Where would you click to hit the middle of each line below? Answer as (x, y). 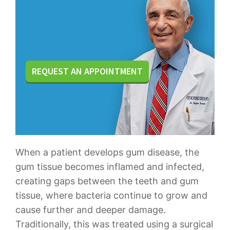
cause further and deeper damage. (91, 210)
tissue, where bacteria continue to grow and (111, 195)
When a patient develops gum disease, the (107, 152)
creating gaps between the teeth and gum (107, 181)
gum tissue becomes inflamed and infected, (110, 167)
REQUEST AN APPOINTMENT (87, 71)
